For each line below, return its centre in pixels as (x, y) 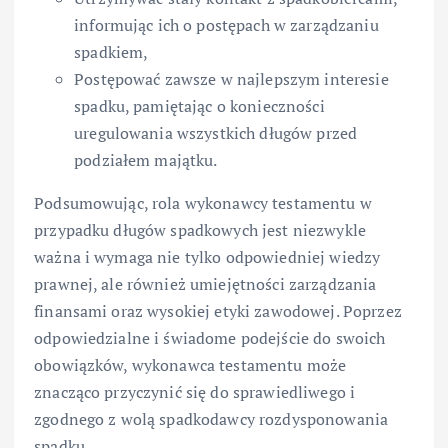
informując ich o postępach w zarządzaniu (226, 25)
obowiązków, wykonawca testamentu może (190, 365)
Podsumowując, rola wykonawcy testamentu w (203, 203)
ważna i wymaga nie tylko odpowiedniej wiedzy (207, 257)
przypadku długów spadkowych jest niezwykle (200, 230)
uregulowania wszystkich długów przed (216, 133)
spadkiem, (111, 52)
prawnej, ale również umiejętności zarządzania (205, 284)
